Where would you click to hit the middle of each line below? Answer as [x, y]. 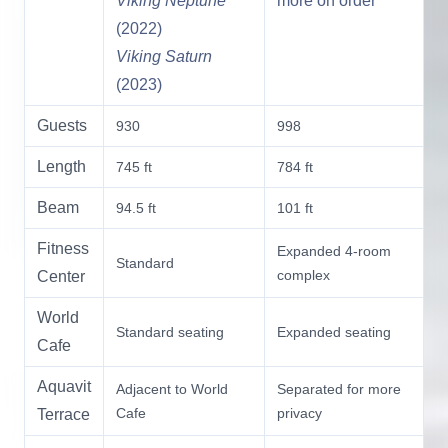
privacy [299, 413]
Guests [62, 125]
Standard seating [170, 332]
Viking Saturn [164, 56]
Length [61, 166]
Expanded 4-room [334, 251]
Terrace [63, 414]
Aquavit [64, 386]
